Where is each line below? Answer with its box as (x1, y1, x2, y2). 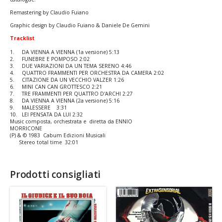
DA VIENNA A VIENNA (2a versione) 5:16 (22, 97, 119, 105)
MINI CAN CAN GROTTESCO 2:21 (22, 83, 102, 91)
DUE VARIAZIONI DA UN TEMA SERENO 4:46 (22, 62, 131, 70)
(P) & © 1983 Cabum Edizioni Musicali (10, 132, 106, 139)
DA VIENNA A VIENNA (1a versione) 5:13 (22, 49, 119, 56)
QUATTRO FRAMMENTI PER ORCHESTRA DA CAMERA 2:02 (22, 69, 164, 77)
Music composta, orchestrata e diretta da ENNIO (10, 118, 132, 125)
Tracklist (10, 35, 35, 42)
